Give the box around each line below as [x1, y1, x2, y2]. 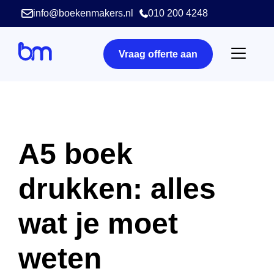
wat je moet [18, 207, 178, 240]
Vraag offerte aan [119, 49, 198, 59]
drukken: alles [18, 172, 216, 205]
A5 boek [18, 138, 133, 170]
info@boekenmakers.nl [32, 8, 133, 18]
